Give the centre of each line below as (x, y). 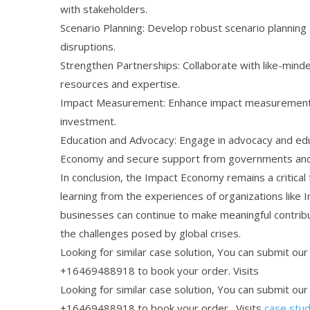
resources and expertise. (120, 84)
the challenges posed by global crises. (151, 233)
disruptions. (88, 46)
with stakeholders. (104, 9)
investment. (88, 121)
